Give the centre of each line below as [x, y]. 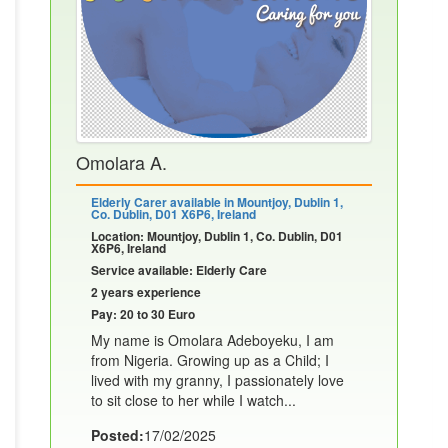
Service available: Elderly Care [179, 270]
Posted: [117, 435]
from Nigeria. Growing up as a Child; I [210, 360]
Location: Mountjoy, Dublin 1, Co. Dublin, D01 [217, 236]
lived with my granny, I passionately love [217, 380]
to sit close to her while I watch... [193, 400]
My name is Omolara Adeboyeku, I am [212, 340]
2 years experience [146, 292]
